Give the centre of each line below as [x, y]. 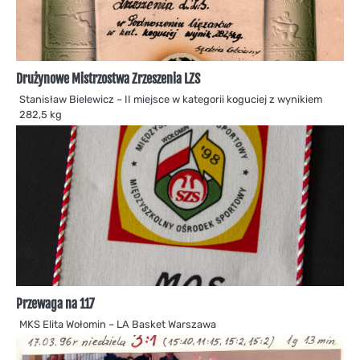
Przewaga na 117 [55, 303]
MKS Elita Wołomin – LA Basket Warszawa [118, 324]
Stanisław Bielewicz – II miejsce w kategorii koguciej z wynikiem [171, 99]
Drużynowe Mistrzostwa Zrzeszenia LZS [108, 78]
